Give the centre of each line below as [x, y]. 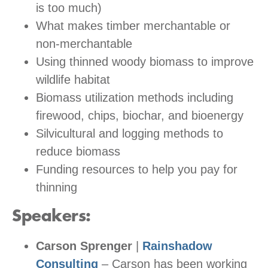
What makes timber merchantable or [133, 25]
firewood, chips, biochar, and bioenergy [140, 115]
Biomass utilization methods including [135, 97]
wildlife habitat [73, 79]
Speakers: [51, 216]
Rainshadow [177, 246]
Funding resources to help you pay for [137, 169]
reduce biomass [78, 151]
